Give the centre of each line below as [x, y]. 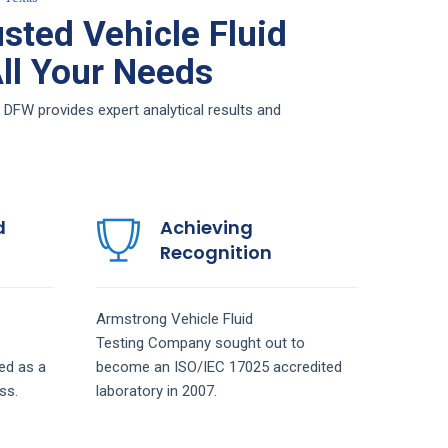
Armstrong [133, 318]
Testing [121, 342]
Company [181, 342]
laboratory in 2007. [156, 390]
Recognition [215, 252]
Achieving [206, 227]
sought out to [259, 342]
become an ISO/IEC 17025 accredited [218, 366]
